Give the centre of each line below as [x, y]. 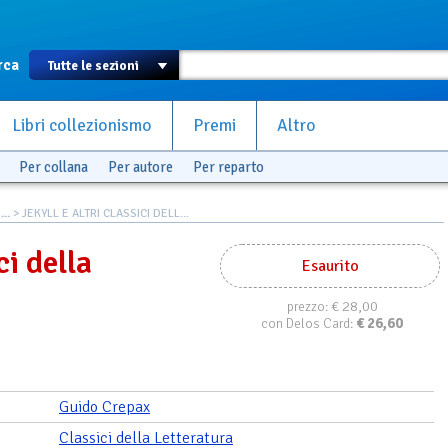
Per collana [53, 167]
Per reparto [228, 167]
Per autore [140, 167]
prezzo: [308, 306]
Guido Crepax [104, 407]
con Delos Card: [308, 323]
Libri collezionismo [82, 125]
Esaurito [330, 266]
